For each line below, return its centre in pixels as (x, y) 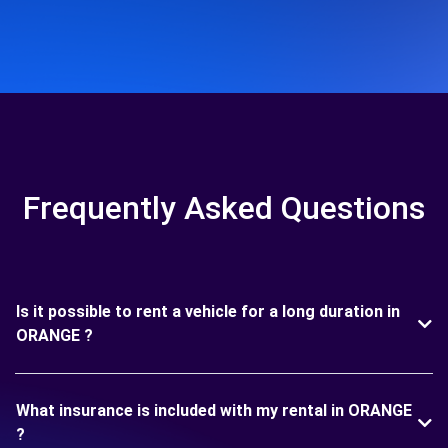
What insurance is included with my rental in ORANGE (214, 411)
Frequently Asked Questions (224, 208)
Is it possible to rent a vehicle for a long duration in (208, 312)
